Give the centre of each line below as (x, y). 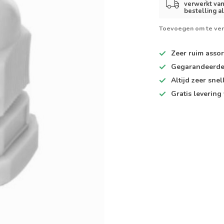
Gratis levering (196, 94)
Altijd (181, 80)
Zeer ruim (187, 53)
